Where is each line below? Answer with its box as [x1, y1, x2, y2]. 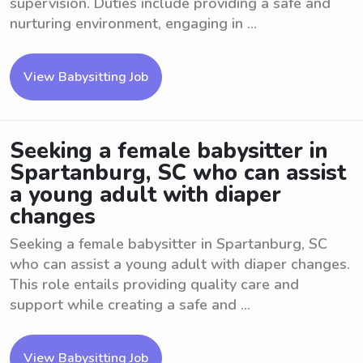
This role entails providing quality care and [10, 275, 299, 294]
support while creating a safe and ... [10, 295, 250, 314]
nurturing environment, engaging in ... [10, 14, 257, 33]
